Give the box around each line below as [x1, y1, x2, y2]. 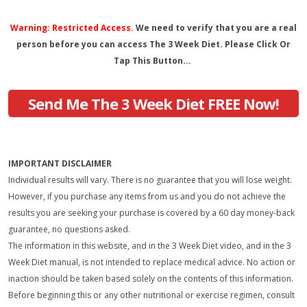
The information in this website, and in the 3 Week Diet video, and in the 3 [8, 240, 291, 251]
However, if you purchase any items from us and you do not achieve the [8, 191, 286, 202]
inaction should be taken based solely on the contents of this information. [8, 273, 293, 284]
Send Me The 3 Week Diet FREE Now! [28, 93, 279, 114]
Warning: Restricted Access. [10, 22, 134, 34]
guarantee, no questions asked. [8, 223, 130, 235]
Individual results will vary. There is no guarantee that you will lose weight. [8, 174, 292, 186]
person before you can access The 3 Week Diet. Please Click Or [16, 38, 291, 50]
